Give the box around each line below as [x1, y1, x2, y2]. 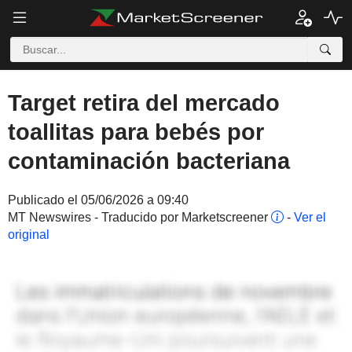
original [8, 228, 49, 241]
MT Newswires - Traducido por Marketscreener [8, 211, 271, 224]
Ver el [294, 211, 326, 224]
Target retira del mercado [8, 90, 280, 115]
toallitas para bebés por [8, 119, 264, 145]
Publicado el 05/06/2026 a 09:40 [8, 193, 189, 207]
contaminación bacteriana [8, 148, 290, 174]
